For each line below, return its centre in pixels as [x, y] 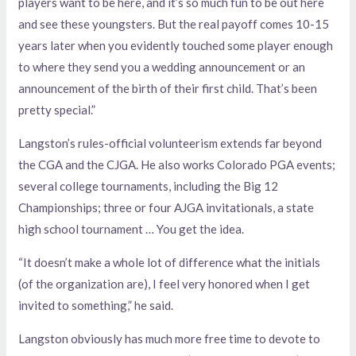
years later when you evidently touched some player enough [176, 45]
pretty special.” [57, 109]
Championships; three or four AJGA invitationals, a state [166, 207]
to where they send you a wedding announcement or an [162, 66]
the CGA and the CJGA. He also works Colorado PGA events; [177, 164]
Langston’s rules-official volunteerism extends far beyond [170, 143]
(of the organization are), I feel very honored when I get [164, 283]
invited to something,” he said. [96, 305]
